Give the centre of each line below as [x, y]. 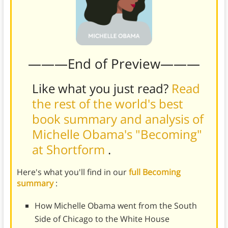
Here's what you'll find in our [73, 172]
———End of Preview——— [114, 63]
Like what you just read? [102, 88]
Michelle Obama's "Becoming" [117, 134]
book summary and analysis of [118, 119]
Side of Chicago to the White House [102, 219]
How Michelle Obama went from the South [116, 205]
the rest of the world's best [107, 103]
